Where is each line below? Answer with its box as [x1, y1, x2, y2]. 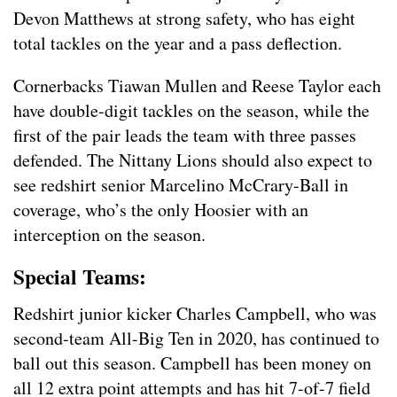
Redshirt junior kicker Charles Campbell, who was [13, 301, 377, 326]
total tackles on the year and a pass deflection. [13, 31, 342, 56]
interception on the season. [13, 222, 206, 247]
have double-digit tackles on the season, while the [13, 98, 370, 123]
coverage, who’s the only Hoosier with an [13, 198, 308, 222]
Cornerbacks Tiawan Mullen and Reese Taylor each [13, 74, 381, 98]
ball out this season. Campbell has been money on [13, 351, 371, 376]
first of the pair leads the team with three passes [13, 123, 356, 148]
